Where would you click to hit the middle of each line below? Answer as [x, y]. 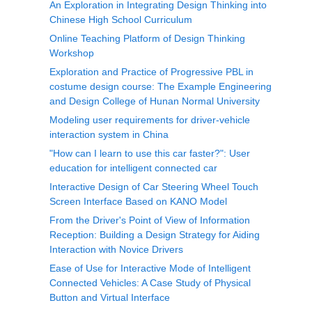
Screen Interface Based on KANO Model [138, 201]
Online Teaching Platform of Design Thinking [147, 38]
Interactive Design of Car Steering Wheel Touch [154, 187]
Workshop [72, 53]
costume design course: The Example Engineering [161, 86]
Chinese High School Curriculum [121, 19]
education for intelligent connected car [133, 168]
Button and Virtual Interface [110, 297]
